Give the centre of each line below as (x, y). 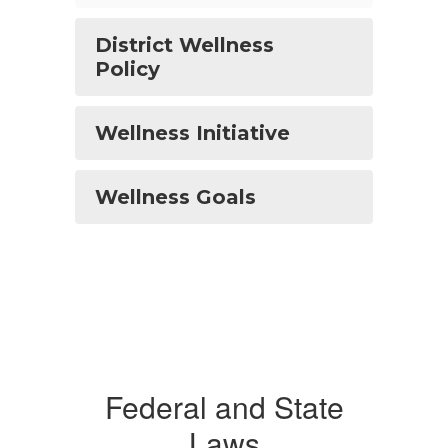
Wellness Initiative (192, 133)
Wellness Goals (175, 197)
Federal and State (224, 406)
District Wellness (184, 45)
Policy (127, 69)
